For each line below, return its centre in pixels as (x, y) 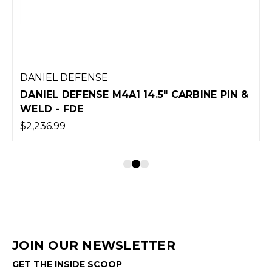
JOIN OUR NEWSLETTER (94, 245)
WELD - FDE (52, 109)
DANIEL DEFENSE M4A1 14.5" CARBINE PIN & (134, 94)
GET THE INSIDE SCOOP (67, 264)
